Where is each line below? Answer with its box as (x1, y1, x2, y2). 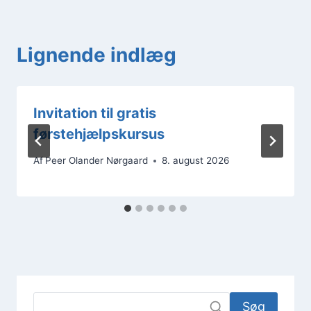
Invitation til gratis (33, 104, 156, 121)
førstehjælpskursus (33, 125, 165, 142)
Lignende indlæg (17, 42, 176, 67)
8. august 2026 (162, 155, 230, 167)
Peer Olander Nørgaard (45, 155, 149, 167)
